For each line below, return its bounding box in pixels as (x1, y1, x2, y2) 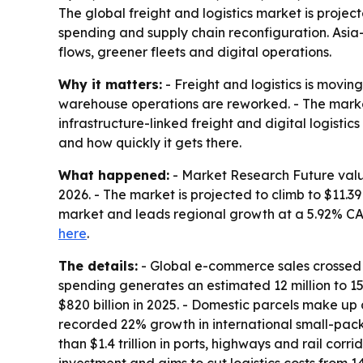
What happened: (58, 167, 169, 183)
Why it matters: (58, 76, 162, 92)
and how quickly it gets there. (58, 135, 241, 151)
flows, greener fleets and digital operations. (58, 44, 331, 60)
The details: (58, 258, 138, 274)
